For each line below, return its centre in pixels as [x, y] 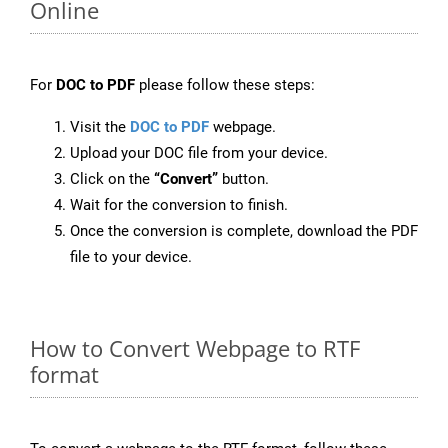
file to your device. [131, 257]
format [64, 374]
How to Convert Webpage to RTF [195, 348]
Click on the [112, 179]
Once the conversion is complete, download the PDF [244, 231]
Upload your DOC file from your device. [199, 153]
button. [243, 179]
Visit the [100, 127]
